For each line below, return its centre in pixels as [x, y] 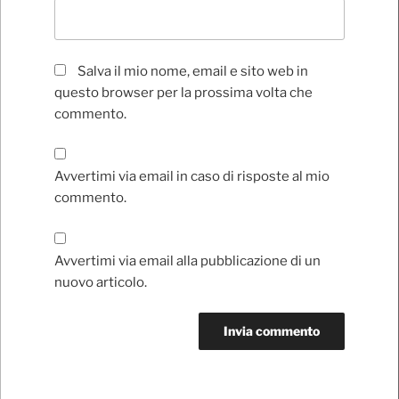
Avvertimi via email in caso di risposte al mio [192, 177]
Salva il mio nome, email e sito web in [193, 71]
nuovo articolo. [101, 282]
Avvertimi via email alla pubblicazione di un [187, 261]
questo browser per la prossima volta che [183, 92]
